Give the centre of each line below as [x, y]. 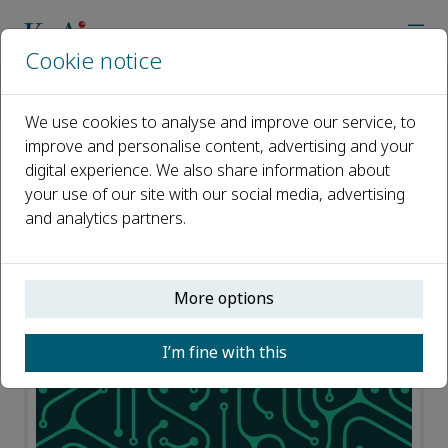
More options [224, 298]
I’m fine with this [224, 352]
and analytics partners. [105, 218]
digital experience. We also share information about [207, 170]
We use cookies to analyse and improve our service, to [220, 122]
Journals [113, 82]
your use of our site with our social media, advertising [215, 194]
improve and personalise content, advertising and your [219, 146]
